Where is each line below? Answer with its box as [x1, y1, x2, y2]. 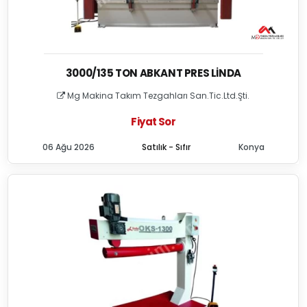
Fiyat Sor [131, 114, 175, 129]
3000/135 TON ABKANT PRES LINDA [65, 66, 241, 80]
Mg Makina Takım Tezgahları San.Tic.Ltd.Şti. [65, 90, 250, 101]
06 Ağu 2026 [42, 141, 95, 153]
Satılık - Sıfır [142, 141, 191, 153]
